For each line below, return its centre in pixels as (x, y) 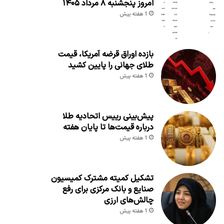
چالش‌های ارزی (128, 200)
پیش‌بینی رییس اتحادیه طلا (108, 116)
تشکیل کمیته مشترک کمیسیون (102, 178)
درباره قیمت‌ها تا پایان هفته (108, 127)
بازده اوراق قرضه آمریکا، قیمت (105, 54)
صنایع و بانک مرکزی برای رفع (108, 189)
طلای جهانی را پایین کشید (110, 65)
